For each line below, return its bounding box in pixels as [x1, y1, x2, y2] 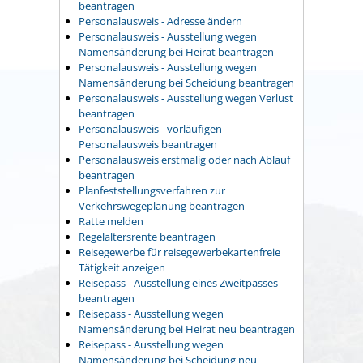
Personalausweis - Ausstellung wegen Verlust [79, 91, 293, 106]
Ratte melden [79, 214, 143, 229]
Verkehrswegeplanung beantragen [79, 199, 245, 214]
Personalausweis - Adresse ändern [79, 14, 242, 29]
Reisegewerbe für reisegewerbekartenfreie [79, 245, 280, 260]
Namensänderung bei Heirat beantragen [79, 45, 274, 60]
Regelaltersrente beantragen [79, 229, 216, 245]
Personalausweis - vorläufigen [79, 122, 222, 137]
